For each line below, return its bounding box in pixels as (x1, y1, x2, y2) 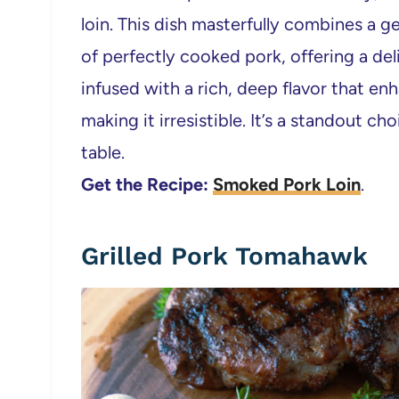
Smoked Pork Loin (213, 174, 361, 196)
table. (81, 142, 125, 164)
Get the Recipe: (81, 174, 213, 196)
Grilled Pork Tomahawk (81, 241, 368, 272)
